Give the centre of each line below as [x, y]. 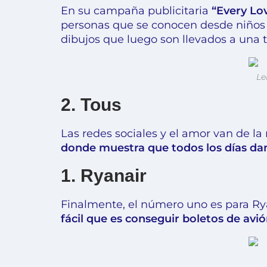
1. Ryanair [104, 175]
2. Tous [91, 104]
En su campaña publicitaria [136, 10]
